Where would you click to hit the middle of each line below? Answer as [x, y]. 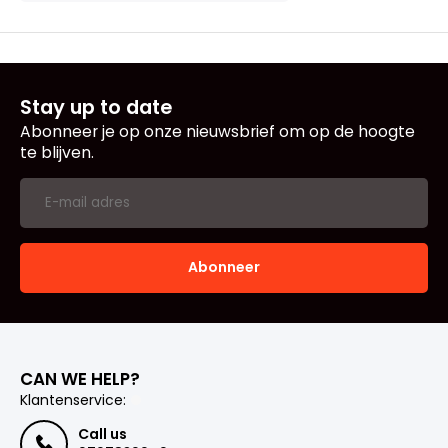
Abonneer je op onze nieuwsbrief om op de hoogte [217, 131]
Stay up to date [96, 106]
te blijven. [57, 152]
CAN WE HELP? [80, 378]
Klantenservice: [73, 399]
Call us [102, 433]
